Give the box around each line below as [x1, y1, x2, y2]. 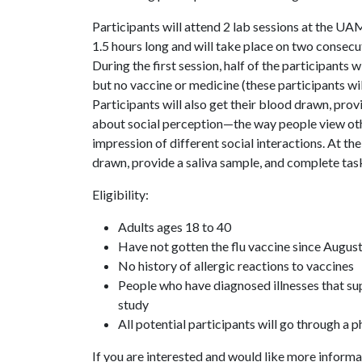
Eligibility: [92, 187, 154, 202]
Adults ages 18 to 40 [118, 219, 236, 234]
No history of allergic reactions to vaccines [118, 258, 359, 273]
